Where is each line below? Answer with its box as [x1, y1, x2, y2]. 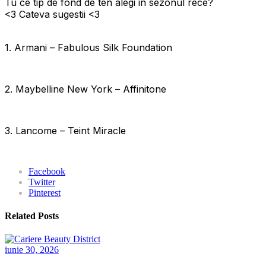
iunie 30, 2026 [5, 245, 59, 255]
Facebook [28, 166, 65, 176]
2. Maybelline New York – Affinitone [5, 83, 166, 95]
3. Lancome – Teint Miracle [5, 124, 126, 137]
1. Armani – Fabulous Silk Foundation [5, 41, 172, 53]
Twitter [28, 176, 55, 187]
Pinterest [28, 187, 61, 198]
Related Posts [5, 211, 59, 221]
